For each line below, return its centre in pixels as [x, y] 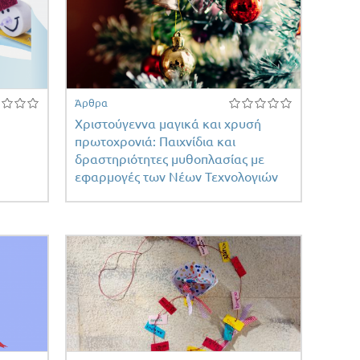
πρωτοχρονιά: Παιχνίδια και [155, 142]
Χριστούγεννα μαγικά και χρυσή [168, 124]
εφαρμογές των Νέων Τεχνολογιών [176, 177]
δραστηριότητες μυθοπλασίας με [169, 160]
